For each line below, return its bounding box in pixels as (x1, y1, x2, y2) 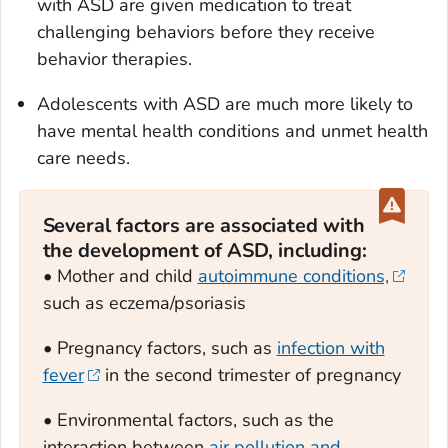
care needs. (37, 145, 130, 170)
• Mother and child (42, 264, 198, 289)
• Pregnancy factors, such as (42, 336, 277, 361)
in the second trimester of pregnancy (100, 363, 401, 388)
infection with (276, 336, 385, 361)
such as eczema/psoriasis (42, 291, 246, 316)
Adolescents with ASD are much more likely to (37, 91, 413, 116)
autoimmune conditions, (197, 264, 389, 289)
